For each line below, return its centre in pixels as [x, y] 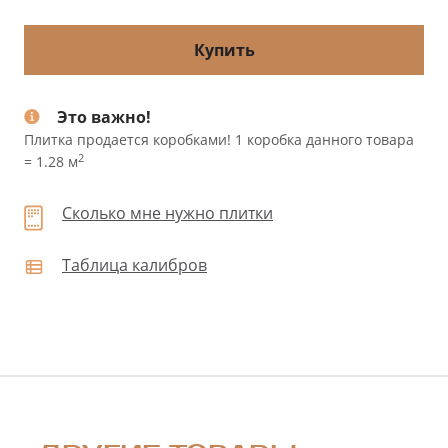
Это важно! [104, 116]
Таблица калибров [134, 264]
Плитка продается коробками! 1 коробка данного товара [219, 139]
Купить [224, 49]
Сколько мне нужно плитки [167, 212]
